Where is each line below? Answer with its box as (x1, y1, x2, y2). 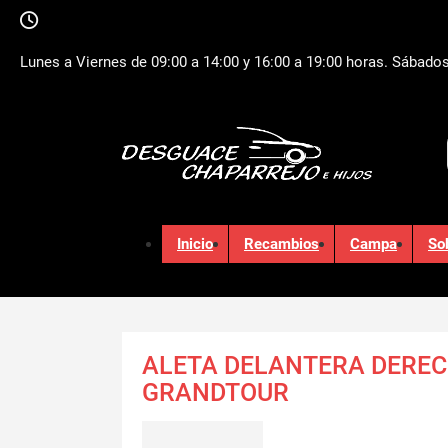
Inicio (177, 235, 213, 253)
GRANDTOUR (142, 378, 289, 407)
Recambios (244, 235, 319, 253)
